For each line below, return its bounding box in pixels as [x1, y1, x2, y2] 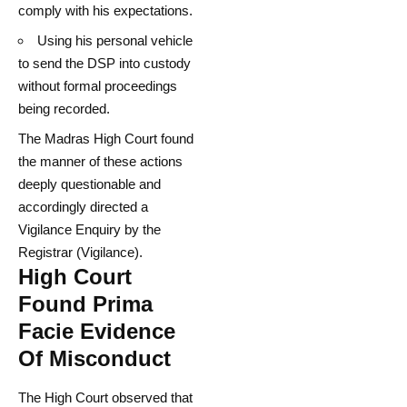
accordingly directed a [18, 199, 148, 215]
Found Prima [18, 292, 153, 317]
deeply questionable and [18, 176, 161, 193]
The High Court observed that [18, 389, 193, 405]
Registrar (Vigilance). [18, 244, 143, 261]
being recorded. [18, 101, 110, 117]
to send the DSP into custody [18, 55, 191, 72]
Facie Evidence [18, 319, 175, 344]
